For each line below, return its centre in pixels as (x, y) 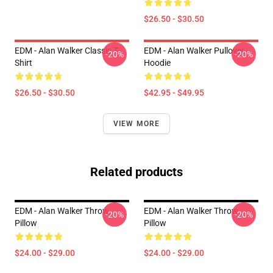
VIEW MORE (136, 124)
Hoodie (157, 63)
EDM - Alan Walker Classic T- (67, 51)
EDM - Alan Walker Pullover (194, 51)
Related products (136, 172)
